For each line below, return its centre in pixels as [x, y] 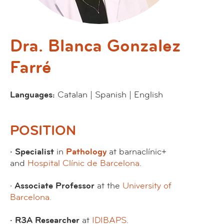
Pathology [86, 151]
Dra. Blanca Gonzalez [95, 46]
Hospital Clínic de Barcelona [83, 163]
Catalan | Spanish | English [110, 95]
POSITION [43, 130]
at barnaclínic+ [138, 151]
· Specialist [33, 151]
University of [147, 186]
